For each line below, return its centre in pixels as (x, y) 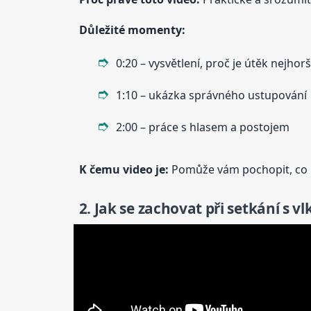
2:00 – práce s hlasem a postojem (202, 127)
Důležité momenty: (132, 30)
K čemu (101, 170)
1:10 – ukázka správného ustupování (211, 95)
